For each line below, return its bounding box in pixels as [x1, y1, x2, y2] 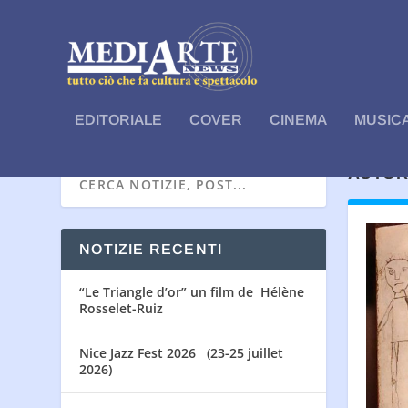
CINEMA [270, 111, 328, 127]
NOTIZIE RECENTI [79, 241, 223, 258]
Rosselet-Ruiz [79, 300, 164, 318]
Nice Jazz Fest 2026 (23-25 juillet [79, 344, 284, 362]
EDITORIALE [75, 111, 163, 127]
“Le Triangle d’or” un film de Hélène [79, 283, 305, 301]
